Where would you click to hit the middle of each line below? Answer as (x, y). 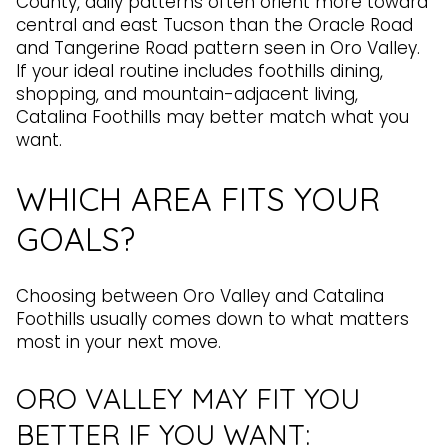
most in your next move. (118, 342)
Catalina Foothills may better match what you (212, 116)
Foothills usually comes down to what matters (212, 319)
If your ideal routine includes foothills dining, (199, 70)
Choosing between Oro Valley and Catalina (200, 296)
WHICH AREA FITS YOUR (198, 198)
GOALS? (75, 238)
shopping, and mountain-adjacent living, (187, 93)
